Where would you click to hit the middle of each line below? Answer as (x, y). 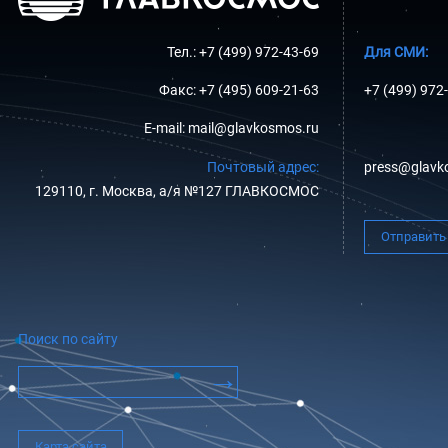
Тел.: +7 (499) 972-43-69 (243, 52)
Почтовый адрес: (263, 167)
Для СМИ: (396, 52)
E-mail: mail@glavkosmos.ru (231, 129)
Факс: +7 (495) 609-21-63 (239, 90)
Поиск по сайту (68, 339)
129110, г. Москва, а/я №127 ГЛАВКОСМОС (177, 191)
